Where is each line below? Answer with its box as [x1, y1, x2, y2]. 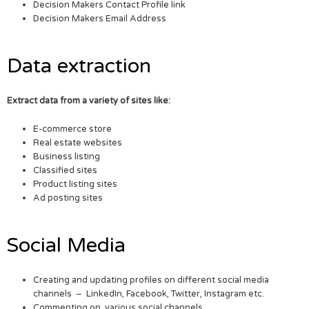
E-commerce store [33, 123, 112, 134]
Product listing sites [33, 178, 118, 190]
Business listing [33, 150, 101, 162]
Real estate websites [33, 137, 123, 148]
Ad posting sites [33, 192, 103, 203]
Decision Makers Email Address [33, 13, 169, 25]
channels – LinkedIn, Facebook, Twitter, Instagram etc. [33, 288, 265, 299]
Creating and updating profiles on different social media [33, 274, 270, 286]
